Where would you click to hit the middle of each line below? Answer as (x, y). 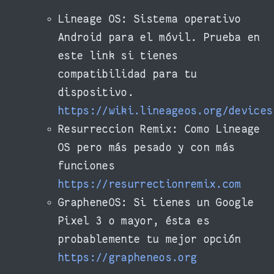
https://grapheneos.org (128, 258)
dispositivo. (96, 93)
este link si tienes (118, 56)
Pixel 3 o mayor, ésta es (134, 221)
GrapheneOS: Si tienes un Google (156, 203)
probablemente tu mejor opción (150, 240)
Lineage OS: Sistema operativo (150, 20)
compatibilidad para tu (128, 75)
